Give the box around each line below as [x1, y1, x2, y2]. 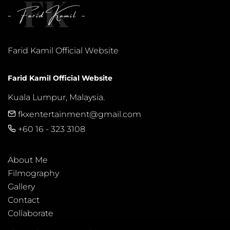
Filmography [8, 168, 59, 179]
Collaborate [8, 208, 53, 219]
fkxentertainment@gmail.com [16, 109, 141, 120]
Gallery [8, 182, 35, 192]
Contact [8, 195, 40, 205]
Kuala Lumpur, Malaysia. [8, 92, 105, 103]
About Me [8, 155, 48, 165]
